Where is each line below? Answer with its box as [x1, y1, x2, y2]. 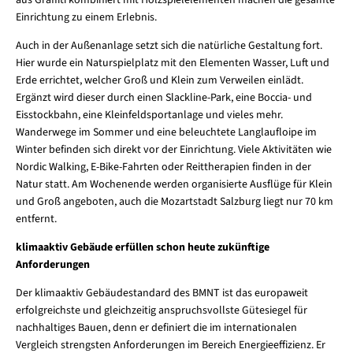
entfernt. [15, 211, 57, 228]
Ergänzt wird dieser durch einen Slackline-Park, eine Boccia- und [15, 90, 312, 106]
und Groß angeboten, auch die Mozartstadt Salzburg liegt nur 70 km [15, 194, 333, 210]
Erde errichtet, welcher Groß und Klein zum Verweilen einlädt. [15, 72, 303, 89]
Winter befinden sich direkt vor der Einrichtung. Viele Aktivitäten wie [15, 142, 332, 158]
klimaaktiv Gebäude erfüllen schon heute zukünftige [15, 240, 269, 256]
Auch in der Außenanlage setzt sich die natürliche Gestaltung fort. [15, 38, 322, 54]
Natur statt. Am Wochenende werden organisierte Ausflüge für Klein [15, 176, 333, 193]
